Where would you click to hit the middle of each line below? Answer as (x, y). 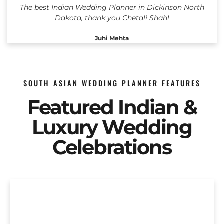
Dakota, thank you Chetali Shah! (112, 18)
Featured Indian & (112, 107)
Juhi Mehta (112, 38)
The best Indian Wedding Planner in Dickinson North (112, 8)
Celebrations (112, 147)
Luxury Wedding (112, 127)
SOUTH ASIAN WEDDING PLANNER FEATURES (112, 83)
